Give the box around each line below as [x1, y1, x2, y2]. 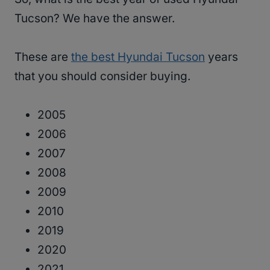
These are [14, 49, 71, 64]
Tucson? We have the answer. [14, 11, 175, 25]
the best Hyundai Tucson [71, 49, 205, 64]
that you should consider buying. [14, 69, 190, 83]
